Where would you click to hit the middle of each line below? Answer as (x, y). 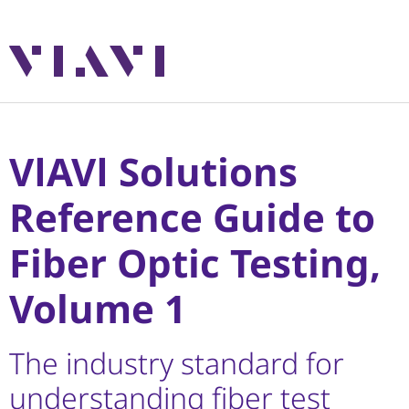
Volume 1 (98, 308)
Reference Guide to (192, 217)
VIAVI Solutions (153, 171)
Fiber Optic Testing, (195, 262)
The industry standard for (177, 363)
